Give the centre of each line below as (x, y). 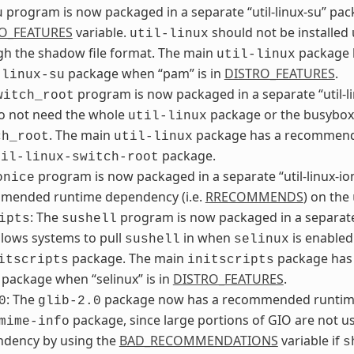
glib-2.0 (69, 301)
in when (207, 238)
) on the (328, 197)
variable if (310, 341)
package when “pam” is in (144, 74)
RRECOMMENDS (254, 197)
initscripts (230, 260)
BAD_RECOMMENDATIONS (198, 341)
